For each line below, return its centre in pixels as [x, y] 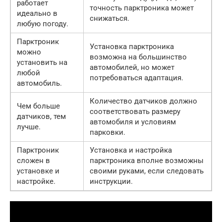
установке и [38, 171]
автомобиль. [39, 83]
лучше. [29, 127]
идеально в [37, 13]
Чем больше [38, 106]
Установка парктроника [132, 47]
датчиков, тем [41, 116]
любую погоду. [43, 24]
